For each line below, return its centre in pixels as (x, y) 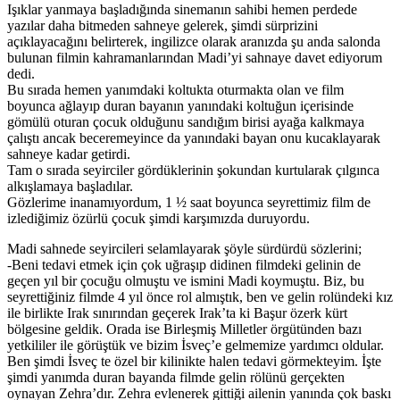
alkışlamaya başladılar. (70, 186)
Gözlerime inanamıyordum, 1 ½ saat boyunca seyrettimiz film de (189, 202)
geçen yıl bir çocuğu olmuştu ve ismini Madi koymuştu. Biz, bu (186, 280)
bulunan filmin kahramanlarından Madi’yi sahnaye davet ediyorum (195, 57)
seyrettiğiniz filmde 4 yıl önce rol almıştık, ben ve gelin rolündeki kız (200, 296)
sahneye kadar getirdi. (69, 154)
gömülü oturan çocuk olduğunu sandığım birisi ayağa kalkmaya (186, 121)
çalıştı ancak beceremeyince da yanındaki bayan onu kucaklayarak (194, 137)
